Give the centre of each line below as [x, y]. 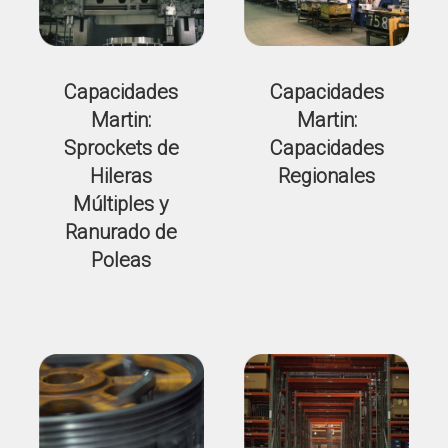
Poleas [121, 259]
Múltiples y [121, 203]
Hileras [121, 175]
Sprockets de [121, 147]
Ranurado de [121, 231]
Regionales [327, 175]
